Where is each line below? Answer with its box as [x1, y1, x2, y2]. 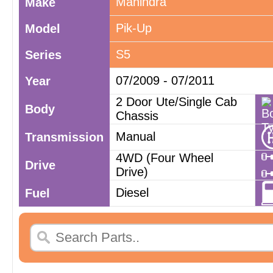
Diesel [116, 186, 149, 199]
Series [25, 48, 62, 62]
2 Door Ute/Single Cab [116, 95, 237, 108]
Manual [116, 130, 155, 143]
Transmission [25, 130, 104, 144]
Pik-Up [116, 21, 152, 35]
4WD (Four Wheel [116, 151, 213, 165]
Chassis [116, 109, 158, 122]
